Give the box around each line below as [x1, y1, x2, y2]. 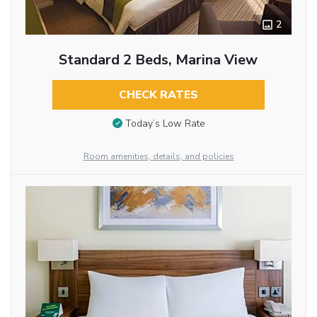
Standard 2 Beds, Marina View [59, 50, 258, 69]
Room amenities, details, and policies [83, 151, 234, 163]
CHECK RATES [118, 86, 198, 103]
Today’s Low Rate [125, 117, 205, 131]
